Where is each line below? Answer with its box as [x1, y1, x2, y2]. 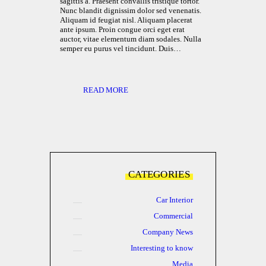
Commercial [154, 211, 194, 221]
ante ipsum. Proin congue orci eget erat [59, 24, 185, 34]
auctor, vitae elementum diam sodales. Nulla [59, 34, 201, 43]
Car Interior [156, 195, 194, 205]
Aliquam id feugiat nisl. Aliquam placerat [59, 15, 192, 24]
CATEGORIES [128, 168, 190, 180]
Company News [142, 227, 194, 236]
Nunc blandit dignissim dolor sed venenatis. [59, 5, 201, 15]
